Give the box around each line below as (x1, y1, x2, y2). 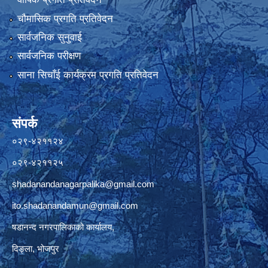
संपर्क (12, 115, 37, 131)
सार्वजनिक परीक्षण (17, 50, 81, 62)
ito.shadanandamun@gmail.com (12, 200, 138, 211)
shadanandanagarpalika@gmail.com (12, 178, 154, 189)
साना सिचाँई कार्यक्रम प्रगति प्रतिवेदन (17, 69, 159, 81)
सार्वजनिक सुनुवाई (17, 32, 82, 44)
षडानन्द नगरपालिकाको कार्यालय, (12, 221, 114, 232)
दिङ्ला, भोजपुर (12, 243, 59, 254)
